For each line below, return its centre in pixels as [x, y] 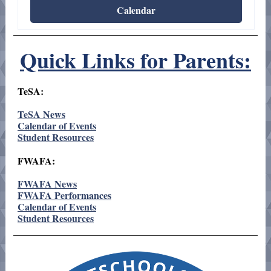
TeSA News [41, 114]
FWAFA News [47, 184]
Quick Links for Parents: [135, 60]
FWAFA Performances [64, 195]
